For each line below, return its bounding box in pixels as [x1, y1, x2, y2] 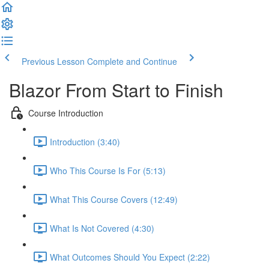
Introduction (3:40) [50, 135, 120, 148]
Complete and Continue [87, 55, 177, 67]
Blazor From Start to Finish [9, 77, 223, 103]
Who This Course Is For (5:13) [50, 164, 166, 177]
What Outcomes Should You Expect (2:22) [50, 250, 210, 263]
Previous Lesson [22, 55, 85, 67]
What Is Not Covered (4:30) [50, 222, 154, 234]
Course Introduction [28, 106, 103, 119]
